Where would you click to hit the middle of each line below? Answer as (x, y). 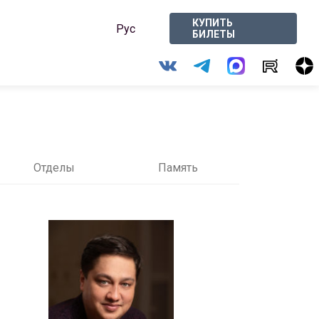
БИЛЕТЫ (214, 34)
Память (178, 168)
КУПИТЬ (213, 23)
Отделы (54, 168)
